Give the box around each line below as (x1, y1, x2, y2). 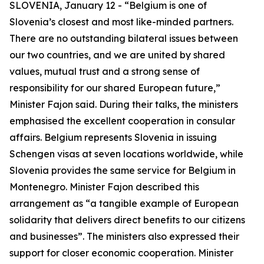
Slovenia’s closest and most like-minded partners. (9, 16, 233, 28)
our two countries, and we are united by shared (9, 49, 225, 61)
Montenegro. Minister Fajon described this (9, 181, 199, 193)
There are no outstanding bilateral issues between (9, 32, 238, 44)
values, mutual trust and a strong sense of (9, 65, 200, 77)
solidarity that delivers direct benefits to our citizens (9, 214, 245, 226)
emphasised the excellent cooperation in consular (9, 115, 235, 127)
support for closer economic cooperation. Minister (9, 247, 233, 259)
